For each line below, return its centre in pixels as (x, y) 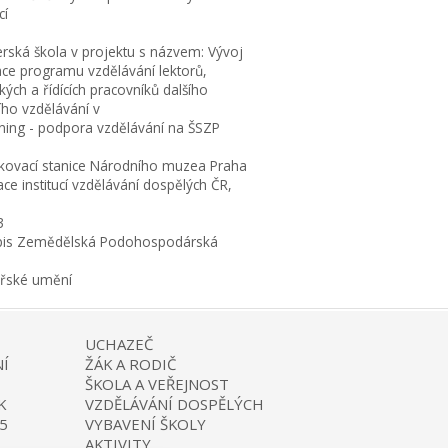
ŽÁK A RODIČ (131, 364)
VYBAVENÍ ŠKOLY (146, 424)
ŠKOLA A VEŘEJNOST (157, 384)
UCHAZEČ (119, 344)
